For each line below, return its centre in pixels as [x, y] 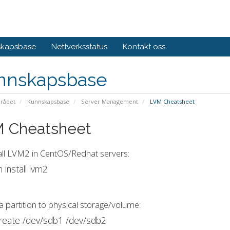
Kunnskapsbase [48, 101]
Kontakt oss [144, 47]
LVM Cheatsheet [171, 101]
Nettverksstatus [79, 47]
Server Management [109, 101]
